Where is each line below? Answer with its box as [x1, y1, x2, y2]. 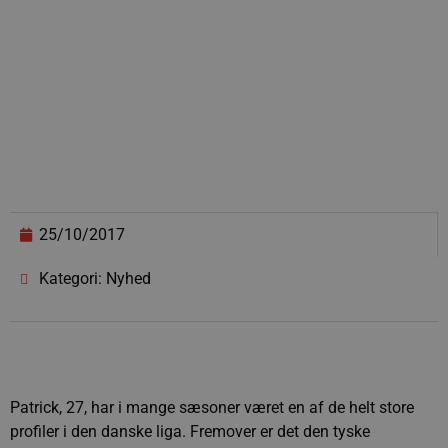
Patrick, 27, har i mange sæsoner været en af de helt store [10, 398, 414, 417]
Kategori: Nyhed [39, 269, 151, 288]
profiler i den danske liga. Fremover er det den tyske [10, 422, 370, 441]
